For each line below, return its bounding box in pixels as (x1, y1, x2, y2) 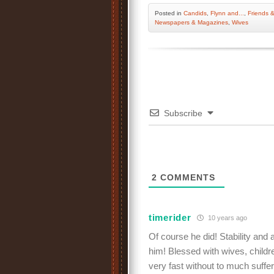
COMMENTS (157, 172, 215, 182)
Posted (155, 10, 177, 17)
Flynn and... (210, 10, 244, 17)
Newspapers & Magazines (155, 19, 228, 26)
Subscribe (164, 108, 202, 118)
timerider (149, 212, 191, 223)
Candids (183, 10, 207, 17)
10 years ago (206, 213, 248, 221)
